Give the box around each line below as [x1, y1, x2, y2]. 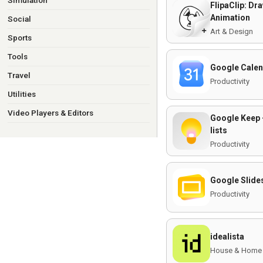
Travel [7, 70, 31, 80]
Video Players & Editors [7, 108, 93, 117]
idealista [210, 232, 244, 241]
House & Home [210, 246, 262, 255]
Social [7, 14, 31, 23]
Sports [7, 33, 32, 42]
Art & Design [210, 26, 253, 36]
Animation [210, 12, 250, 22]
